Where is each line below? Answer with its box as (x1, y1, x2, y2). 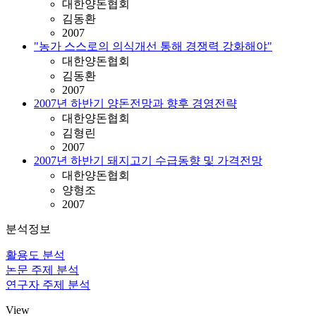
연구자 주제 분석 (6, 279, 90, 291)
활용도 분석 (6, 249, 65, 261)
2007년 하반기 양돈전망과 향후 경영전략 (34, 97, 237, 109)
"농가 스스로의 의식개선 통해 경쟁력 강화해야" (34, 40, 272, 52)
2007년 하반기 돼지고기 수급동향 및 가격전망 (34, 154, 262, 166)
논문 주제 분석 (6, 264, 79, 276)
